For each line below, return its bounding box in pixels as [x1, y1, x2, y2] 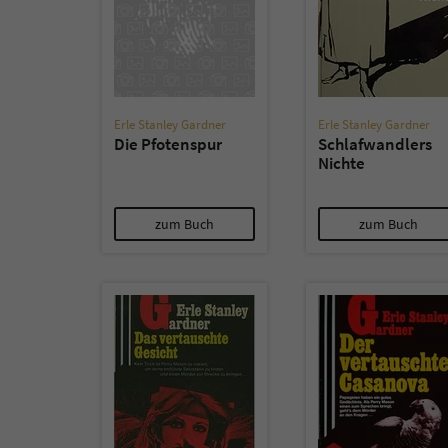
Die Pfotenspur [114, 133, 222, 155]
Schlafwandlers [318, 133, 432, 155]
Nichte [318, 152, 365, 174]
